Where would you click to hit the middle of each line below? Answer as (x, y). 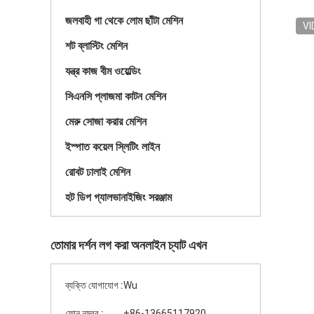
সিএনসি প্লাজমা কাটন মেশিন (116, 96)
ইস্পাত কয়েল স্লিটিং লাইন (112, 147)
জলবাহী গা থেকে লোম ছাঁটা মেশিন (124, 21)
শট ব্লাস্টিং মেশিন (96, 46)
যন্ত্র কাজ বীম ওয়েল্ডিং (103, 71)
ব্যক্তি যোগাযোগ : (94, 285)
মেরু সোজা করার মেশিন (106, 122)
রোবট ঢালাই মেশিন (98, 172)
